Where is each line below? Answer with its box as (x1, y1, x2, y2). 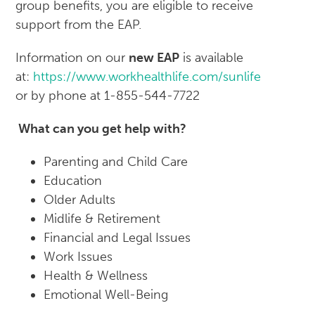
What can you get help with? (15, 121, 187, 137)
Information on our (15, 50, 129, 66)
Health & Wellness (44, 268, 148, 284)
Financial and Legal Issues (44, 230, 191, 246)
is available (179, 50, 244, 66)
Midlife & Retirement (44, 211, 161, 227)
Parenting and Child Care (44, 154, 188, 170)
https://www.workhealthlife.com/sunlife (33, 69, 265, 85)
